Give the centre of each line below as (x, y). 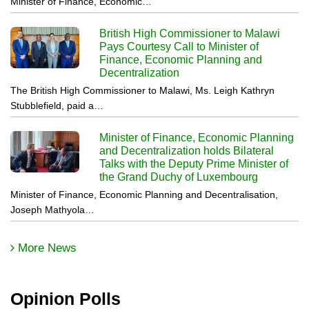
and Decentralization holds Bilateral (187, 150)
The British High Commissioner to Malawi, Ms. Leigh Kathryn (142, 90)
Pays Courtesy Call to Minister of (179, 46)
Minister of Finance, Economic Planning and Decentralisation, (144, 194)
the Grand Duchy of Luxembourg (179, 177)
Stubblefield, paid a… (57, 105)
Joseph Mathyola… (52, 209)
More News (47, 248)
